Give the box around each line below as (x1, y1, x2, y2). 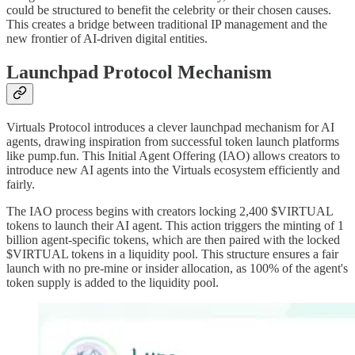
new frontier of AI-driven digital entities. (6, 32, 208, 46)
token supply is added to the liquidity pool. (6, 276, 219, 290)
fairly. (6, 177, 35, 192)
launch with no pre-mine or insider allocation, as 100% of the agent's (6, 261, 348, 276)
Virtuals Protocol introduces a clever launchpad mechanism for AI (6, 120, 334, 135)
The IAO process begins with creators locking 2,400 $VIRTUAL (6, 204, 333, 219)
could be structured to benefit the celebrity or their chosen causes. (6, 3, 331, 17)
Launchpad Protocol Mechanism (6, 62, 272, 83)
